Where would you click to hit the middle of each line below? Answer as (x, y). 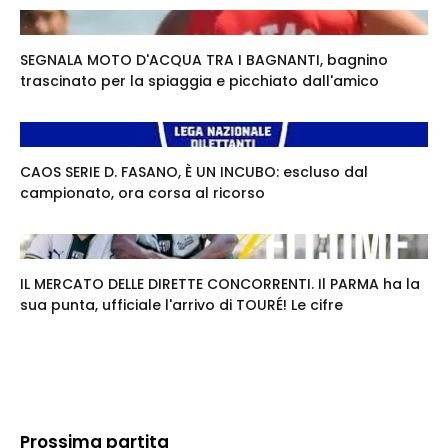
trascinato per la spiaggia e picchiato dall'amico (199, 81)
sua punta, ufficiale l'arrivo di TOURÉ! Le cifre (181, 305)
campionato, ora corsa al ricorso (142, 193)
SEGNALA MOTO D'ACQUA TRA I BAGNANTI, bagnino (204, 60)
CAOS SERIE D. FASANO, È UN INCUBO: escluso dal (194, 172)
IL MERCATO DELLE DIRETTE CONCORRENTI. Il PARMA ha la (220, 284)
